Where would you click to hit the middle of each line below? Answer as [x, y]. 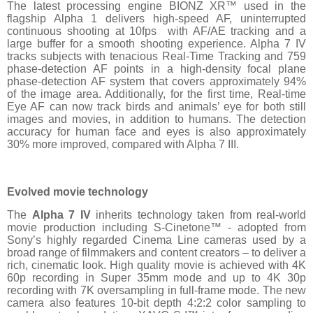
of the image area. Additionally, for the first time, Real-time [156, 94]
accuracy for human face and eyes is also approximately [156, 131]
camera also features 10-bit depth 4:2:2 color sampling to [156, 303]
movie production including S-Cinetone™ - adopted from [156, 228]
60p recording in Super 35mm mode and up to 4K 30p [156, 278]
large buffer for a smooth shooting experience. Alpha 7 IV [156, 43]
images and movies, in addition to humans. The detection [156, 119]
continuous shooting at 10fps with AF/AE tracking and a [156, 31]
